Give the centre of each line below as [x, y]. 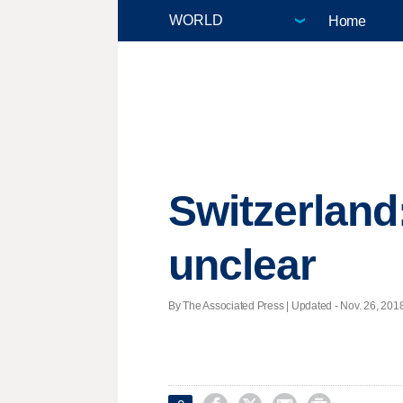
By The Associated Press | [230, 305]
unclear [242, 265]
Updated [312, 305]
